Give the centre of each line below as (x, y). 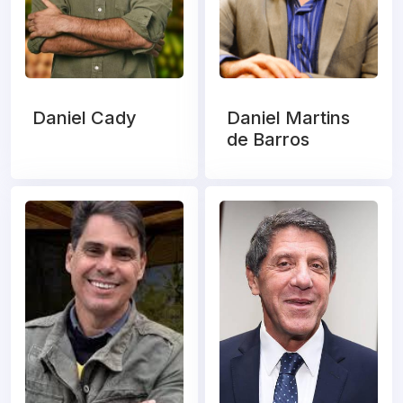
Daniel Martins (288, 118)
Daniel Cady (85, 118)
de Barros (268, 140)
